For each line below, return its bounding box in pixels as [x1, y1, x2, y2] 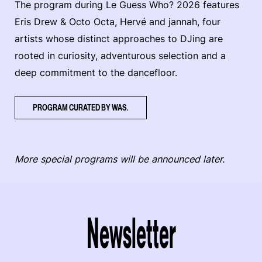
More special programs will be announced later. [15, 153, 225, 165]
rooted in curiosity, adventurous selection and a [15, 49, 226, 61]
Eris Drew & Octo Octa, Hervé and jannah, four [15, 15, 220, 27]
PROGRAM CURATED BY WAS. [33, 102, 129, 112]
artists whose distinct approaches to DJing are [15, 32, 223, 44]
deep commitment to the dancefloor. [15, 66, 177, 78]
